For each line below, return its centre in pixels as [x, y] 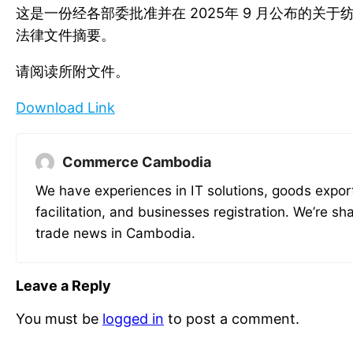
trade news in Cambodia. [115, 233]
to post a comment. [232, 319]
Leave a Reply [63, 286]
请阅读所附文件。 [72, 72]
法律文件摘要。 [65, 35]
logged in [133, 319]
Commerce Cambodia [137, 162]
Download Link [65, 108]
